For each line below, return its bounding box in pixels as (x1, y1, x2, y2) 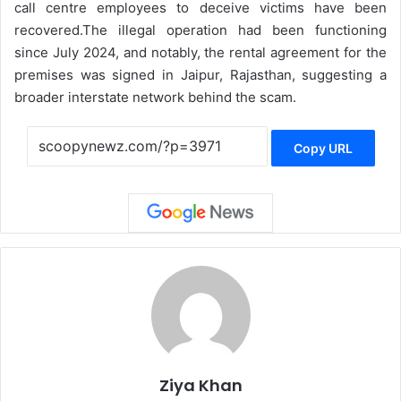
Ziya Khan (158, 374, 243, 397)
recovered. (14, 21, 82, 39)
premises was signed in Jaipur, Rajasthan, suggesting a (14, 66, 387, 84)
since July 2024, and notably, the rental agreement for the (14, 44, 387, 62)
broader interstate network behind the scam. (14, 89, 296, 107)
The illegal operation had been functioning (82, 21, 387, 39)
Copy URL (293, 140, 353, 156)
